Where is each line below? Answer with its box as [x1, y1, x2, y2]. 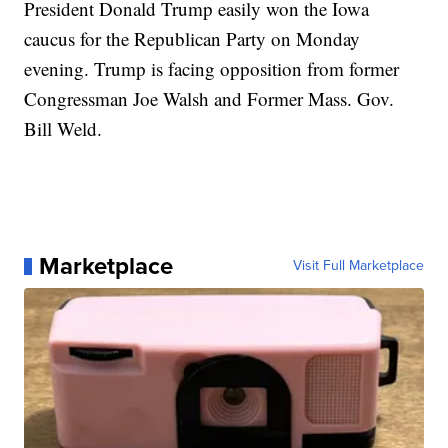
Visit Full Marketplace [292, 255, 424, 277]
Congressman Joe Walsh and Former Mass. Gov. [24, 86, 395, 112]
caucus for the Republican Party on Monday [24, 26, 361, 52]
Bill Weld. [24, 116, 103, 142]
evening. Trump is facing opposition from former [24, 56, 400, 82]
